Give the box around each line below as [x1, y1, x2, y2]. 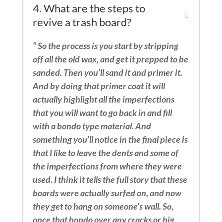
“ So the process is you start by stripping [32, 40, 178, 52]
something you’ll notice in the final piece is [32, 134, 188, 145]
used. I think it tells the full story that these [32, 174, 187, 185]
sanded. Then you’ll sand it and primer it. [32, 67, 182, 78]
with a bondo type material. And [32, 120, 151, 132]
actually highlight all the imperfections [32, 94, 174, 105]
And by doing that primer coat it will [32, 80, 165, 92]
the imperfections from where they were [32, 161, 182, 172]
